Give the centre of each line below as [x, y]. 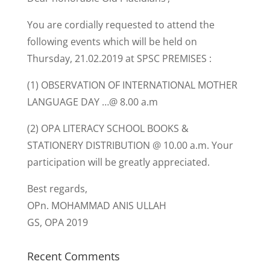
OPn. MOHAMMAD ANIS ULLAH [96, 206]
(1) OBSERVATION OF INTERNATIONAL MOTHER [132, 85]
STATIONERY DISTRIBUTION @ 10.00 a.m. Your [130, 145]
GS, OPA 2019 [57, 222]
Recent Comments [73, 256]
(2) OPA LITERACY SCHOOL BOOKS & [108, 128]
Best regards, [57, 189]
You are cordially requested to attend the [121, 25]
